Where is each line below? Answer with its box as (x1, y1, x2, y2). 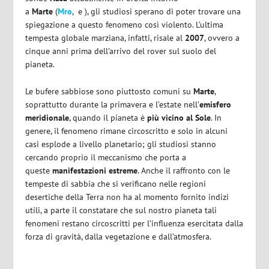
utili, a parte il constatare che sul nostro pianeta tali (25, 204, 217, 216)
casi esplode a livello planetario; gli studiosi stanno (25, 138, 217, 150)
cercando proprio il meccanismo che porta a (25, 151, 187, 163)
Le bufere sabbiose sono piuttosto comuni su (25, 85, 194, 97)
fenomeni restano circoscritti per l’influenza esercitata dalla (25, 217, 244, 229)
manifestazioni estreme (52, 165, 138, 176)
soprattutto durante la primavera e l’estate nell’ (25, 98, 200, 110)
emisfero (199, 98, 232, 110)
